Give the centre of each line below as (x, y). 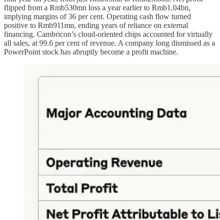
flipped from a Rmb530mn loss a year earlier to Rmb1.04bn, (97, 7)
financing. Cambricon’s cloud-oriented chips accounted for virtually (108, 34)
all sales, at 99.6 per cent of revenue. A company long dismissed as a (110, 43)
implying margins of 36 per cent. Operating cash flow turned (97, 16)
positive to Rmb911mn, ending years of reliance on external (96, 25)
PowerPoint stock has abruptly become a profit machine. (91, 52)
